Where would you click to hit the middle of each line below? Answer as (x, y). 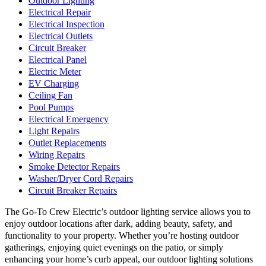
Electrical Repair (60, 13)
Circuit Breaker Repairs (73, 191)
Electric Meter (55, 72)
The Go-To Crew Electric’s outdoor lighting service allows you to (128, 212)
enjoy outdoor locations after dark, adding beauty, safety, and (118, 224)
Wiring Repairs (57, 155)
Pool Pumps (51, 108)
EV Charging (54, 84)
